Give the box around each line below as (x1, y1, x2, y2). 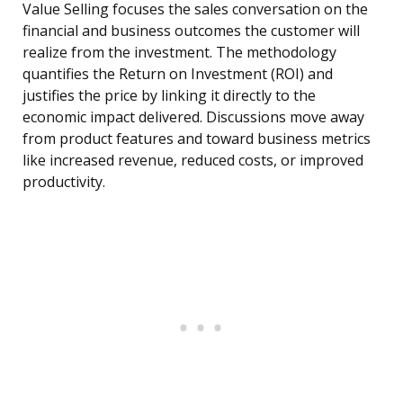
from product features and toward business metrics (22, 129, 371, 149)
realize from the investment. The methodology (22, 42, 336, 63)
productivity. (22, 172, 105, 193)
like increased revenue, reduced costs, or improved (22, 150, 363, 171)
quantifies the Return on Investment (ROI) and (22, 64, 333, 85)
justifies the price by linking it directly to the (22, 85, 316, 106)
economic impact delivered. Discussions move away (22, 107, 364, 128)
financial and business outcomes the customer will (22, 21, 360, 41)
